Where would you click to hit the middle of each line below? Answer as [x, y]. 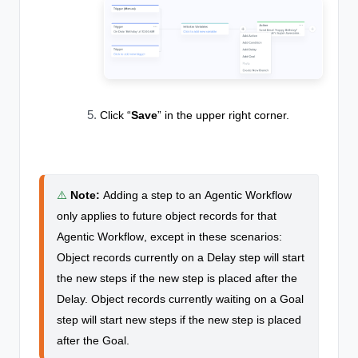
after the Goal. [93, 341]
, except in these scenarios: [213, 237]
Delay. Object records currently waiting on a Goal [180, 299]
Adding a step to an [154, 195]
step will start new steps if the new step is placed [179, 320]
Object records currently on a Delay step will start [181, 258]
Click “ [115, 115]
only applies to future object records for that [167, 216]
